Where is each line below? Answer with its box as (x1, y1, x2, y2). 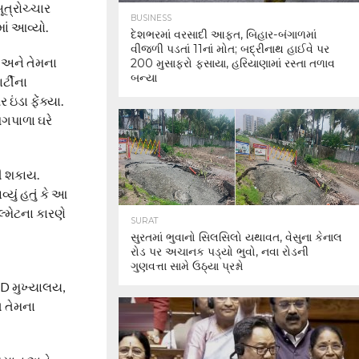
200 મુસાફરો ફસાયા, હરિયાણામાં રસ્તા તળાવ (131, 56, 335, 71)
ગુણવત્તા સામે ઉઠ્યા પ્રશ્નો (131, 259, 244, 273)
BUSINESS (131, 13, 171, 23)
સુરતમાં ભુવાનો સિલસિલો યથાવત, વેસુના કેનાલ (131, 230, 342, 244)
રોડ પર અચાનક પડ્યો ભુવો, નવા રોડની (131, 244, 309, 259)
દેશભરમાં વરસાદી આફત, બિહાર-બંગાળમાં (131, 27, 317, 42)
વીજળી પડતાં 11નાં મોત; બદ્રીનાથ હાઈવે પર (131, 42, 329, 56)
